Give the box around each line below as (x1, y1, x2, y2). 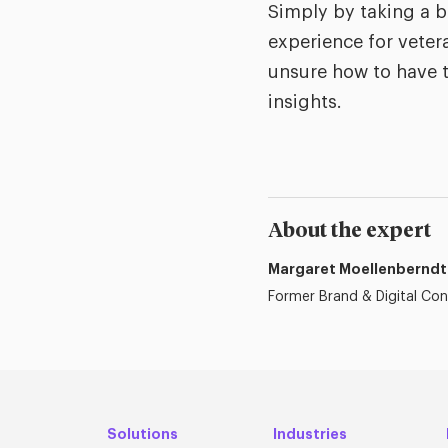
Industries (273, 427, 347, 442)
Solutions (107, 427, 178, 442)
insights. (268, 93, 347, 111)
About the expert (268, 221, 431, 241)
